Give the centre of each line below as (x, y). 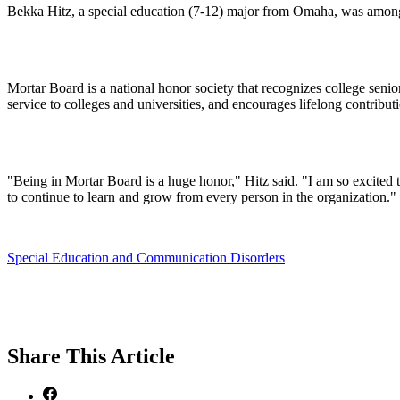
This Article (121, 356)
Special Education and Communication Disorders (146, 257)
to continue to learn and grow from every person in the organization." (202, 196)
